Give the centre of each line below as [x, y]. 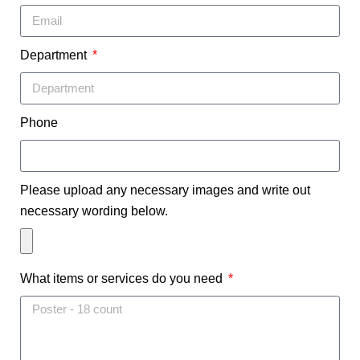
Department [55, 55]
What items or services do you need [123, 278]
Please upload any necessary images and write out [165, 190]
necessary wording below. [94, 211]
